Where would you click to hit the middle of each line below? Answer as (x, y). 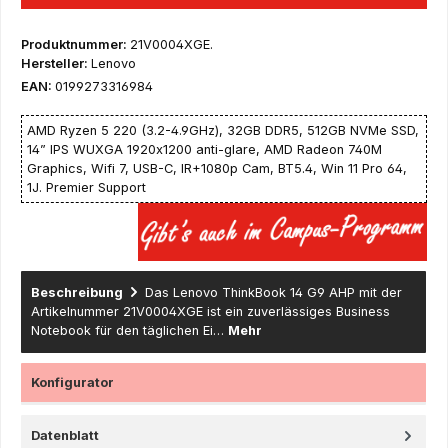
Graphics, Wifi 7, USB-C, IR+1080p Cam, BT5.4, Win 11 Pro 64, (217, 168)
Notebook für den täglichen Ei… (129, 330)
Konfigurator (72, 382)
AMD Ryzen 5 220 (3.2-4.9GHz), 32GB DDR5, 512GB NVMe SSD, (223, 130)
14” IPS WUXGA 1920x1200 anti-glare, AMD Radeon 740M (204, 149)
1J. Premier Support (86, 187)
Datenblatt (65, 435)
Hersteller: (56, 63)
